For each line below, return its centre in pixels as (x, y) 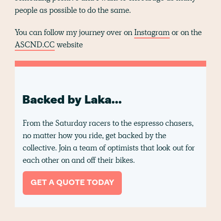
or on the (186, 32)
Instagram (152, 32)
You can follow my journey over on (74, 32)
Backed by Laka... (72, 100)
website (69, 44)
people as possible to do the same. (73, 10)
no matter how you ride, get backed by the (94, 135)
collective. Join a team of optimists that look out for (109, 147)
